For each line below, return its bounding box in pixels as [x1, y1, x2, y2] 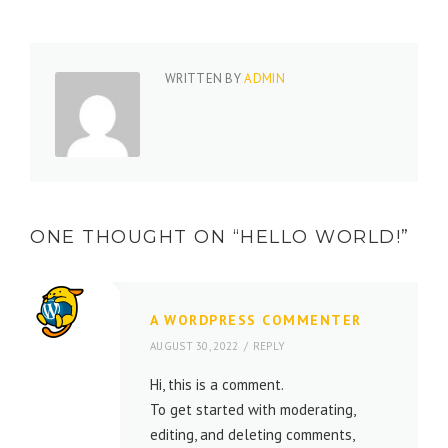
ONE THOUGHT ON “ [30, 226, 240, 248]
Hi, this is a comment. [150, 375, 284, 394]
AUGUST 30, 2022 [150, 339, 239, 353]
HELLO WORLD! [240, 226, 401, 248]
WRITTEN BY [165, 70, 245, 87]
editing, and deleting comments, [150, 425, 354, 444]
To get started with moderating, [150, 400, 355, 419]
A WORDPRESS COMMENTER [150, 311, 362, 329]
